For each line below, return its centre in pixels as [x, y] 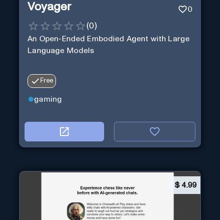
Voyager [50, 7]
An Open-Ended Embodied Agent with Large [109, 39]
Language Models [61, 50]
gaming [48, 99]
